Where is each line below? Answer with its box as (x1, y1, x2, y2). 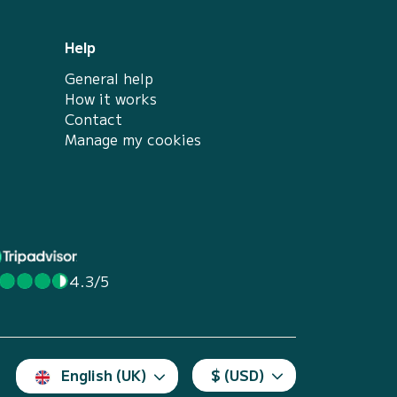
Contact (65, 108, 122, 129)
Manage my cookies (65, 128, 201, 150)
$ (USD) (211, 364, 265, 385)
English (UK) (61, 364, 147, 385)
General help (65, 67, 153, 89)
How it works (65, 88, 157, 109)
